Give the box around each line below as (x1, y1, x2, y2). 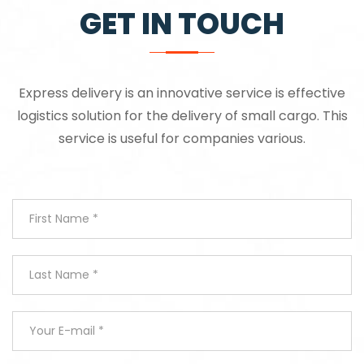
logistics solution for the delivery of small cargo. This (16, 106, 348, 126)
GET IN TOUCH (80, 3, 284, 45)
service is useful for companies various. (58, 129, 305, 149)
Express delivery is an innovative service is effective (19, 84, 345, 103)
